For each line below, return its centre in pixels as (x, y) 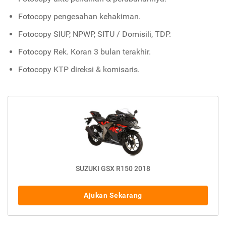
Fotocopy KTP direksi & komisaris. (79, 70)
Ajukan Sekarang (113, 195)
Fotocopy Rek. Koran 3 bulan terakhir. (84, 52)
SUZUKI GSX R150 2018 (113, 169)
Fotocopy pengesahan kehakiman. (79, 17)
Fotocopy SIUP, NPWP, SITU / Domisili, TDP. (94, 34)
